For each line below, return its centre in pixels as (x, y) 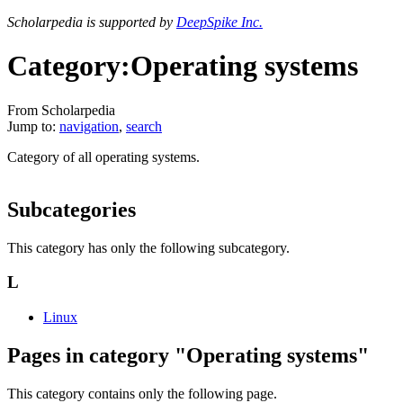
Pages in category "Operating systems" (188, 356)
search (144, 126)
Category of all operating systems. (103, 157)
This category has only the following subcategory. (148, 247)
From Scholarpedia (61, 110)
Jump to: (33, 126)
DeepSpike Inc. (219, 22)
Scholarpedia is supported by (92, 22)
